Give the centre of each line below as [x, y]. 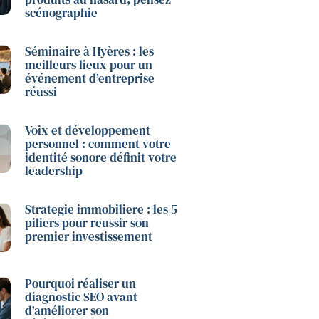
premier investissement [88, 237]
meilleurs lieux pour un [88, 65]
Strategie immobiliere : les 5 [101, 210]
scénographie [61, 13]
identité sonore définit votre [100, 158]
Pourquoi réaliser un [80, 284]
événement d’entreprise [89, 79]
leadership [53, 171]
